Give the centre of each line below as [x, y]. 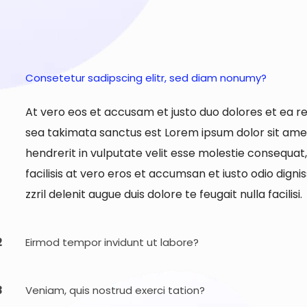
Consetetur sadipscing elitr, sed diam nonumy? [146, 78]
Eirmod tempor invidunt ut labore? [112, 242]
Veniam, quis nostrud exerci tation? [115, 290]
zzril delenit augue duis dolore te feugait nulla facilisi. [164, 194]
